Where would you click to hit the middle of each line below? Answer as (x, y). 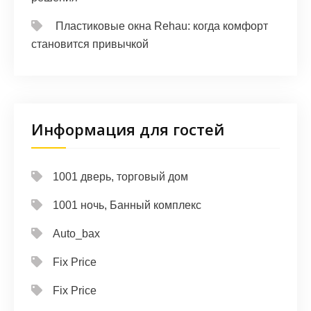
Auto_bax (76, 234)
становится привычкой (90, 44)
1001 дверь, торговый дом (120, 177)
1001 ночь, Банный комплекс (127, 205)
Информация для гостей (128, 129)
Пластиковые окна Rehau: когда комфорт (162, 26)
